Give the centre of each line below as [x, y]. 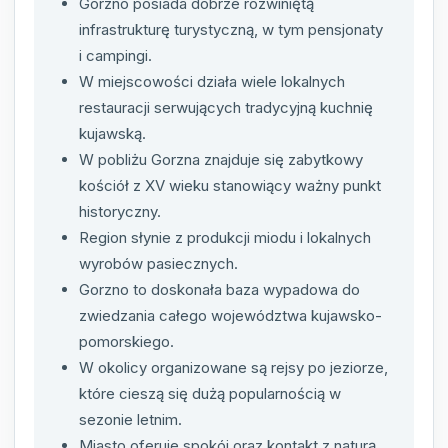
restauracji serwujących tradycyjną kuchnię [226, 108]
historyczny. [120, 212]
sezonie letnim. [130, 420]
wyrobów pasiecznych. [158, 264]
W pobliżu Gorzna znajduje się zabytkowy [221, 160]
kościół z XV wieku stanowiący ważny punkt [230, 186]
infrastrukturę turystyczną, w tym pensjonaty [231, 30]
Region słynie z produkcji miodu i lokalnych [225, 238]
